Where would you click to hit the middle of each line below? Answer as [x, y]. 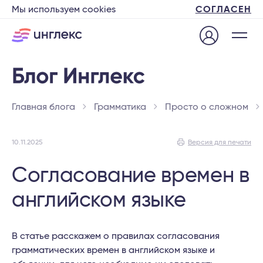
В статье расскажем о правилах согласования [116, 236]
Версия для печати [220, 142]
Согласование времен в [131, 176]
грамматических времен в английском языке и [113, 250]
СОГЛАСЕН [223, 9]
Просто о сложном [207, 107]
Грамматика [120, 107]
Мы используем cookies [64, 9]
